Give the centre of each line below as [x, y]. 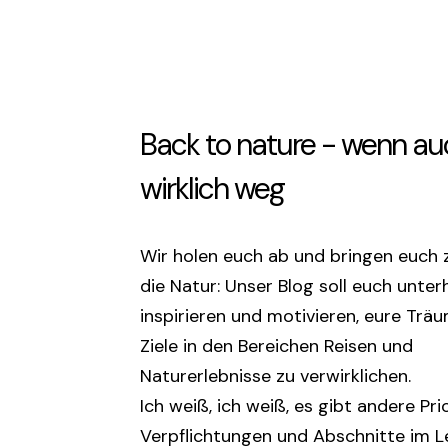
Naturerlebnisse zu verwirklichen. [275, 375]
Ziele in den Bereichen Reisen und [276, 345]
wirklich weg [212, 188]
